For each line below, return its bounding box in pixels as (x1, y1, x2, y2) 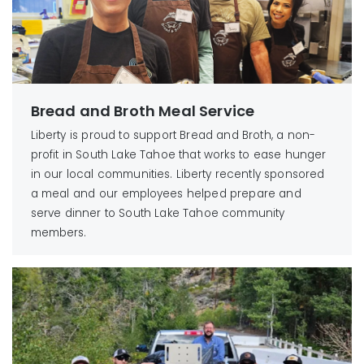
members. (30, 224, 87, 240)
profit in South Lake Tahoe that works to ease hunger (30, 146, 327, 162)
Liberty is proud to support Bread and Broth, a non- (30, 127, 316, 143)
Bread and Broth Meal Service (30, 101, 254, 121)
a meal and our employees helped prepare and (30, 185, 301, 201)
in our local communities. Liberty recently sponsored (30, 166, 325, 182)
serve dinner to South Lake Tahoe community (30, 205, 285, 221)
